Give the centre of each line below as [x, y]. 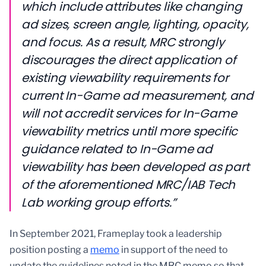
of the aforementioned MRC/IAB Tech [129, 185]
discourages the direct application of [129, 60]
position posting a [50, 250]
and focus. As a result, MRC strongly [123, 42]
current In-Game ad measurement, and [137, 96]
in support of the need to [174, 250]
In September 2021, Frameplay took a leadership [116, 234]
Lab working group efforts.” [99, 203]
